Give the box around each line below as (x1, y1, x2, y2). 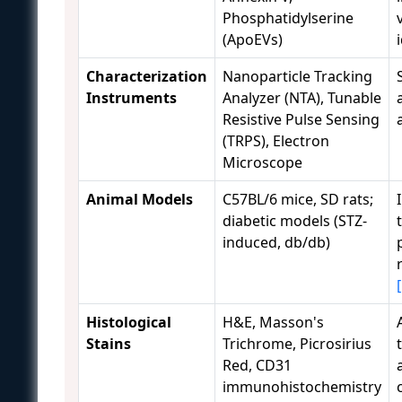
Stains (86, 334, 131, 354)
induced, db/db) (223, 232, 330, 253)
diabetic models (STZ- (223, 211, 367, 232)
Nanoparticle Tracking (223, 66, 372, 87)
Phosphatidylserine (223, 8, 354, 29)
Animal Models (86, 189, 193, 210)
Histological (86, 312, 171, 333)
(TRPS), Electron (223, 131, 329, 152)
